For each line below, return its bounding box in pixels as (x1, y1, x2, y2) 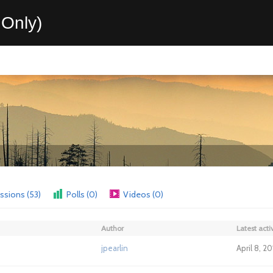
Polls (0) (66, 189, 97, 200)
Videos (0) (123, 189, 163, 200)
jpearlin (101, 243, 128, 253)
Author (101, 224, 124, 233)
